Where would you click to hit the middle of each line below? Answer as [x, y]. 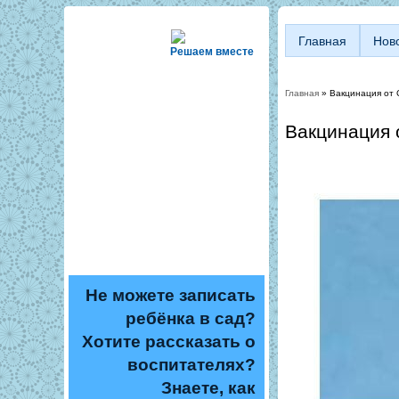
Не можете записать [171, 295]
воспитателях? [191, 365]
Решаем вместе [212, 52]
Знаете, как [208, 388]
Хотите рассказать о [169, 342]
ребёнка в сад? [191, 318]
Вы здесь [308, 102]
